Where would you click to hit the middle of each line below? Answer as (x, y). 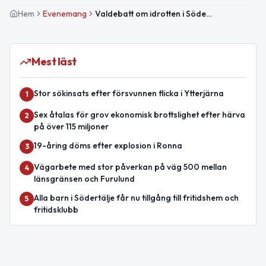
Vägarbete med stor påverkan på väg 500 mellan (130, 167)
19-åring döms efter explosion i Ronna (108, 146)
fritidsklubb (56, 210)
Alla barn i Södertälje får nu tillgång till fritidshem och (136, 198)
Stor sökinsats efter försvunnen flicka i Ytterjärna (129, 94)
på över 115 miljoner (71, 127)
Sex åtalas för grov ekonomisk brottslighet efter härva (140, 115)
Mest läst (54, 62)
